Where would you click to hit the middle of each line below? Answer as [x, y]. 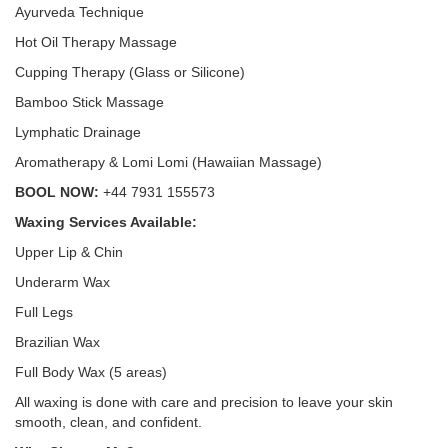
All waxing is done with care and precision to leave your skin [204, 402]
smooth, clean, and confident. [108, 422]
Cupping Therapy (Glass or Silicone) [130, 72]
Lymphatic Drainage [78, 132]
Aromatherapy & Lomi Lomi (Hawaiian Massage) [168, 162]
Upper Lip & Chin [69, 252]
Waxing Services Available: [106, 222]
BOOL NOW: [57, 192]
